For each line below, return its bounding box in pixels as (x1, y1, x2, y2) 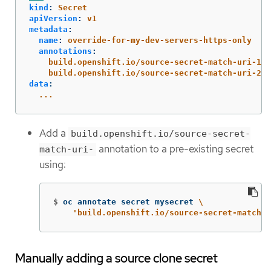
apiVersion (29, 14, 77, 24)
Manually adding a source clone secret (15, 250, 218, 267)
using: (39, 158, 66, 172)
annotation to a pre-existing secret (96, 142, 253, 156)
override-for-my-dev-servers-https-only (68, 36, 252, 45)
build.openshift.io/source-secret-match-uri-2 (48, 68, 261, 78)
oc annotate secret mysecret (63, 197, 198, 207)
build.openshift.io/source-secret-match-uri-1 (48, 57, 261, 67)
